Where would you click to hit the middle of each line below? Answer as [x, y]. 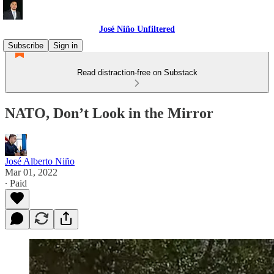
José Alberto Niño [40, 161]
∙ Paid [16, 183]
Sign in [65, 46]
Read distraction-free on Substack [137, 72]
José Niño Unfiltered [137, 29]
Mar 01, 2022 [31, 172]
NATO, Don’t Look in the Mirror [109, 113]
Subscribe [26, 46]
